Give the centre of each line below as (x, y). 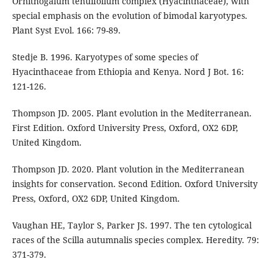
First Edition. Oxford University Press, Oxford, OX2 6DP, (125, 127)
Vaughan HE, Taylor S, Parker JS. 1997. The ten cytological (132, 225)
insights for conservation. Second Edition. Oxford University (135, 183)
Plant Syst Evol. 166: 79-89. (66, 30)
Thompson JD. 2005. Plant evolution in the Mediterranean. (132, 113)
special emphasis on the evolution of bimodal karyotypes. (129, 15)
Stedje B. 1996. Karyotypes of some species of (105, 57)
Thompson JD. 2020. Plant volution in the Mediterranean (128, 169)
